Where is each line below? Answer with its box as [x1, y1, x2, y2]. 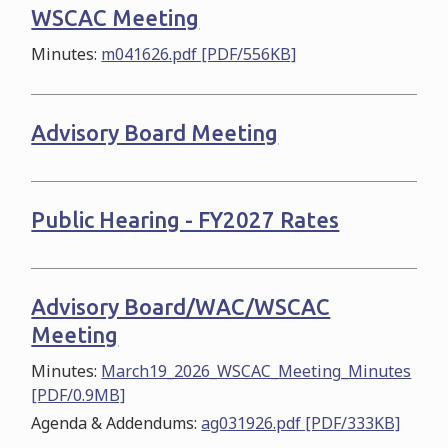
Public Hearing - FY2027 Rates [31, 206, 340, 232]
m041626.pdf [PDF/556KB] [101, 42, 297, 65]
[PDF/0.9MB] [31, 383, 126, 406]
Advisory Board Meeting [31, 119, 279, 145]
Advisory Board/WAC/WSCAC [31, 293, 331, 319]
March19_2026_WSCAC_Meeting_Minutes [101, 359, 412, 382]
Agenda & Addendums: [31, 411, 202, 434]
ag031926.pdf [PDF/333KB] [201, 411, 401, 434]
